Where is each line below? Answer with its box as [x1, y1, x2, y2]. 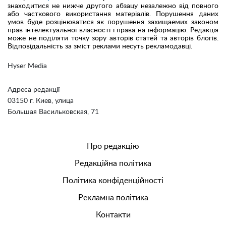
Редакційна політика [75, 159, 151, 167]
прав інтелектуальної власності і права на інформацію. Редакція [8, 26, 218, 34]
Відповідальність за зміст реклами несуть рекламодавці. [8, 42, 192, 50]
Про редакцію [87, 142, 139, 150]
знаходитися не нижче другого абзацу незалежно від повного [8, 2, 218, 10]
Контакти [95, 210, 131, 219]
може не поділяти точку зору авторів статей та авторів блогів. [8, 34, 218, 42]
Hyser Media [8, 62, 47, 70]
